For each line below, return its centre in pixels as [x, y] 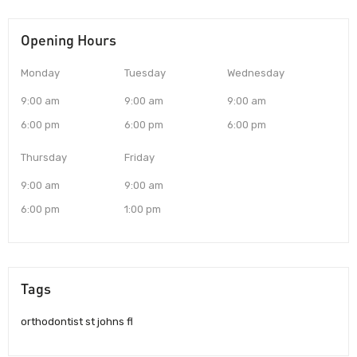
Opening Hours [69, 40]
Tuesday [145, 73]
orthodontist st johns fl [77, 322]
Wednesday [256, 73]
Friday [139, 158]
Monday [40, 73]
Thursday [44, 158]
